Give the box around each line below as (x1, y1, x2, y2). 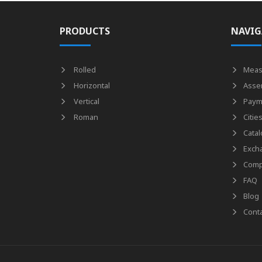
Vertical (72, 95, 99, 106)
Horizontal (72, 80, 110, 91)
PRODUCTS (60, 24, 110, 37)
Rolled (72, 64, 96, 75)
